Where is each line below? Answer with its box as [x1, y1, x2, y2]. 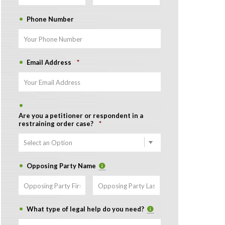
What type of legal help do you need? [27, 205, 146, 213]
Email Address [27, 58, 73, 66]
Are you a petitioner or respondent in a [19, 111, 144, 120]
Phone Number [27, 15, 74, 23]
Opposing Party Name [27, 162, 98, 170]
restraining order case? [19, 120, 95, 128]
